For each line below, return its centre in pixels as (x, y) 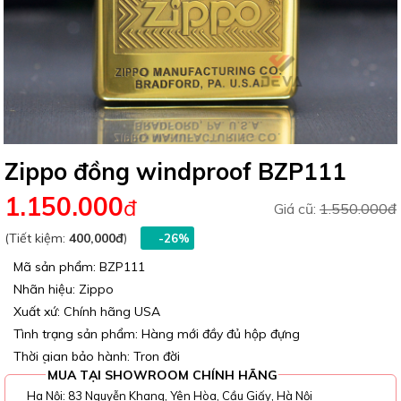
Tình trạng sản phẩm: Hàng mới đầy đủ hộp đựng (157, 334)
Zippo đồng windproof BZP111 (175, 172)
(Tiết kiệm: (37, 239)
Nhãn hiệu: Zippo (64, 290)
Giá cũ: (297, 209)
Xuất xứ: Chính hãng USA (87, 312)
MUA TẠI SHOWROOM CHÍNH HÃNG (162, 375)
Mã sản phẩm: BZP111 (79, 267)
